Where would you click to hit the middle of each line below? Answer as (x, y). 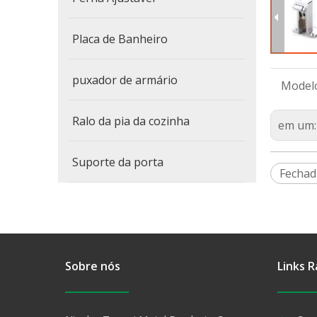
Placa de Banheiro (120, 39)
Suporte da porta (118, 162)
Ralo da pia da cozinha (131, 121)
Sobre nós (93, 266)
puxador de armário (125, 80)
